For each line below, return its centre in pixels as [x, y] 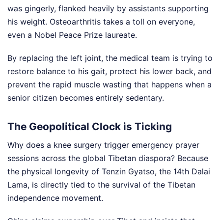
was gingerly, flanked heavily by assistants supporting [108, 8]
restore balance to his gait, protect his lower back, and [110, 71]
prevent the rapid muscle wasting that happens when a [110, 84]
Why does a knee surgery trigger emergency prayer [103, 145]
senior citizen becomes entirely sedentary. [86, 98]
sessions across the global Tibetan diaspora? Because [108, 158]
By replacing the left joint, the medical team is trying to [110, 58]
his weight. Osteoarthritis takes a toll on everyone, [101, 22]
